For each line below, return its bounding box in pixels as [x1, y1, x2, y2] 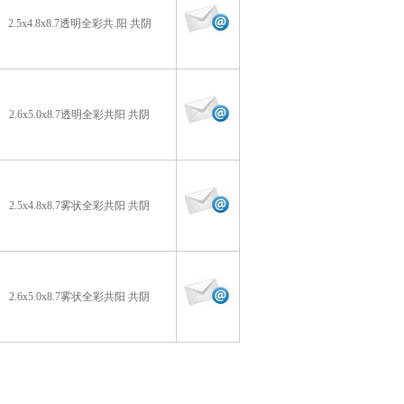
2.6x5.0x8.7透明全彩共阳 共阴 [9, 108, 150, 121]
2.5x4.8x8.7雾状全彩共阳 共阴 [9, 199, 150, 212]
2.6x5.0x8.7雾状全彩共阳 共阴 [9, 290, 150, 303]
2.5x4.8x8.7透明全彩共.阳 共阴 [7, 17, 151, 30]
